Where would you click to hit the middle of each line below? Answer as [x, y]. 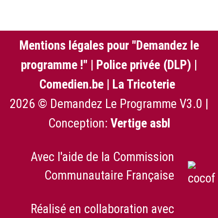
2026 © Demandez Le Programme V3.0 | [109, 103]
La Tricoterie [144, 84]
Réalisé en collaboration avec [102, 209]
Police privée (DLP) [144, 64]
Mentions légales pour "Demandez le [109, 45]
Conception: [79, 123]
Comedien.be [72, 84]
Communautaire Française [109, 175]
